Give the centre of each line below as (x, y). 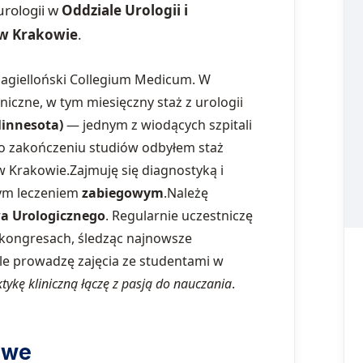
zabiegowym (123, 192)
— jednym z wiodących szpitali (158, 124)
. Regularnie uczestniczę (179, 215)
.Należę (186, 192)
